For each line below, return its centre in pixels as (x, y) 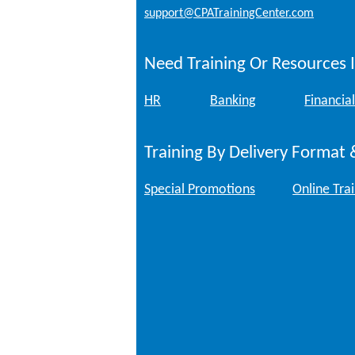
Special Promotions (200, 190)
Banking (233, 101)
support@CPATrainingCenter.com (229, 13)
